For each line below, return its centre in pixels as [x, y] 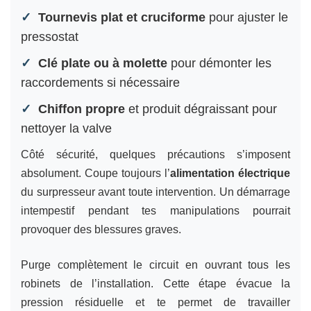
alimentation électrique [230, 173]
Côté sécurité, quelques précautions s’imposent [155, 154]
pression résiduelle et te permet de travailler [155, 302]
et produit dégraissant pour [201, 109]
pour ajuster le [247, 17]
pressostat [50, 36]
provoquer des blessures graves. [101, 229]
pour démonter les [219, 63]
